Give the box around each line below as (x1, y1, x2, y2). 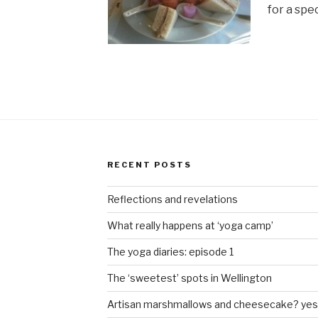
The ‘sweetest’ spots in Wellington (106, 272, 272, 285)
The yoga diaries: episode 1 (106, 246, 234, 258)
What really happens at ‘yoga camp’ (106, 219, 273, 232)
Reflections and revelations (106, 193, 238, 206)
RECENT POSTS (106, 160, 192, 170)
